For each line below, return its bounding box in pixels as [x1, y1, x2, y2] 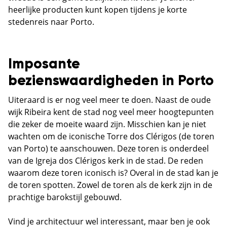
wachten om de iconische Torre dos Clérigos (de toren [8, 131, 214, 142]
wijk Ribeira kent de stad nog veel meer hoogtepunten [8, 106, 214, 118]
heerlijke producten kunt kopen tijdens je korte [8, 4, 187, 16]
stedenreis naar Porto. [8, 16, 96, 28]
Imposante [8, 57, 80, 72]
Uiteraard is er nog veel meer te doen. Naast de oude [8, 94, 211, 106]
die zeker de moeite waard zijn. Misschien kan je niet [8, 119, 206, 130]
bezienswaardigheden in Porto [8, 74, 214, 89]
